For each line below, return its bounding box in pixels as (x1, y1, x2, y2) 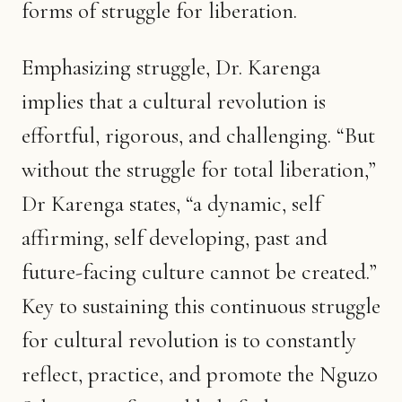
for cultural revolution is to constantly (22, 326, 356, 354)
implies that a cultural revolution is (22, 87, 326, 115)
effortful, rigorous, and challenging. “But (22, 121, 375, 149)
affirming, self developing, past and (22, 223, 328, 251)
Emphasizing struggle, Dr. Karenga (22, 53, 320, 81)
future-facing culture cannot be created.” (22, 258, 377, 285)
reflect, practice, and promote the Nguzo (22, 360, 378, 388)
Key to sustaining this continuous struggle (22, 292, 380, 319)
